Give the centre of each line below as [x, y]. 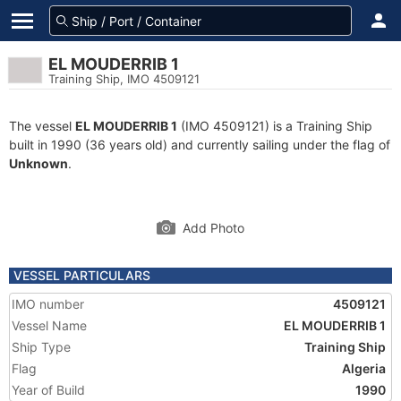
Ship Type [41, 347]
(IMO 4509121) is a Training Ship [275, 126]
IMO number [48, 304]
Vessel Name [49, 325]
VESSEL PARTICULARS [82, 275]
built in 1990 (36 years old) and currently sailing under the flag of [200, 145]
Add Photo [213, 228]
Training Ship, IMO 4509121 [124, 79]
